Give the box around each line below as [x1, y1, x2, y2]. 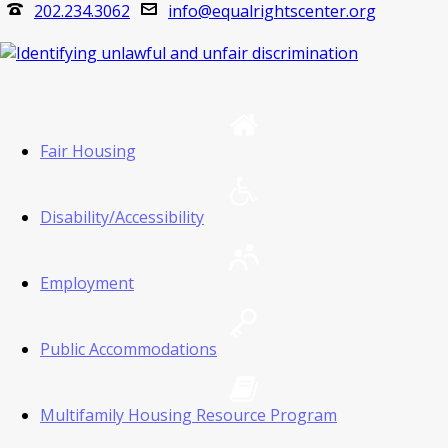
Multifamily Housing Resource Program [40, 404, 337, 426]
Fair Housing [40, 140, 136, 162]
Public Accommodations [40, 338, 217, 360]
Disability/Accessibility [40, 206, 204, 228]
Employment [40, 272, 134, 294]
